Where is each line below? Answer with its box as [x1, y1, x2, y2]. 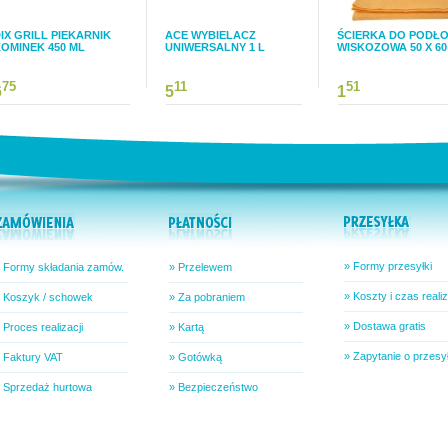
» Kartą [169, 321, 204, 333]
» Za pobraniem [169, 291, 245, 303]
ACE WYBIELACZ [165, 29, 256, 41]
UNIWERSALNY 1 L [165, 41, 265, 53]
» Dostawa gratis [344, 320, 426, 332]
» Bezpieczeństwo [169, 381, 258, 393]
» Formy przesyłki [344, 260, 432, 272]
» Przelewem [169, 261, 232, 273]
